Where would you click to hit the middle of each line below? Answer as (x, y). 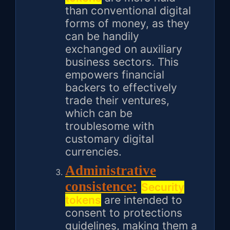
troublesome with (110, 126)
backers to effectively (121, 88)
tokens (83, 200)
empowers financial (115, 75)
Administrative (111, 171)
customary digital (110, 139)
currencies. (93, 152)
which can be (99, 113)
